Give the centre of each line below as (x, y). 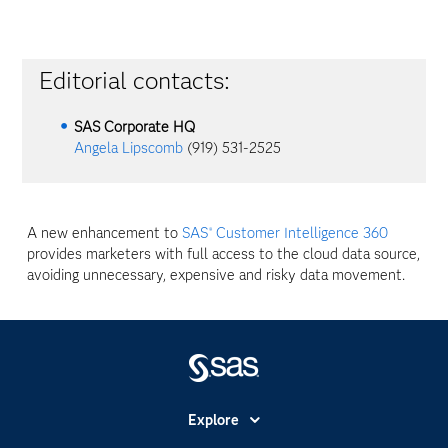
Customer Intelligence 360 (300, 233)
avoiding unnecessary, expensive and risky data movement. (216, 275)
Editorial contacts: (134, 80)
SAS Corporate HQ (135, 127)
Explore (213, 420)
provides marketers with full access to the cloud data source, (224, 254)
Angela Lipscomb (129, 148)
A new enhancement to (105, 233)
